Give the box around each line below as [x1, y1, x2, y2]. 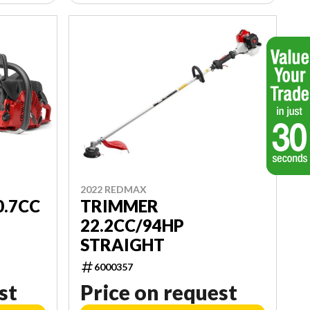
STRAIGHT [80, 234, 165, 255]
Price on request [80, 279, 237, 304]
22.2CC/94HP [80, 215, 184, 235]
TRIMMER [80, 195, 158, 216]
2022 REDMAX [80, 183, 147, 195]
